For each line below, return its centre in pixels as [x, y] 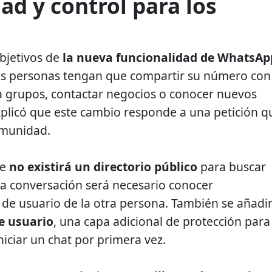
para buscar [232, 167]
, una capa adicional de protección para [162, 222]
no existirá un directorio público [103, 167]
